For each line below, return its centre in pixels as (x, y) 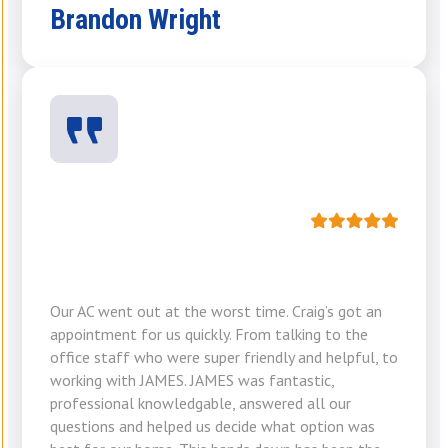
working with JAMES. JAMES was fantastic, (192, 380)
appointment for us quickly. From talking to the (209, 334)
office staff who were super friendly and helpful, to (224, 357)
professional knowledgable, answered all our (200, 403)
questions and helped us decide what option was (212, 426)
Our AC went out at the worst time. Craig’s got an (216, 311)
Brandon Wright (135, 20)
